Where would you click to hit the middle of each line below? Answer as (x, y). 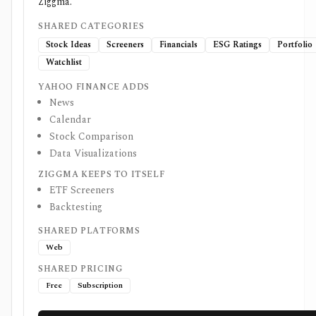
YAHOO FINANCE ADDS (94, 87)
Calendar (70, 120)
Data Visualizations (93, 153)
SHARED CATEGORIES (91, 26)
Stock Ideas (68, 45)
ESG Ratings (237, 45)
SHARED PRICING (81, 269)
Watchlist (64, 62)
